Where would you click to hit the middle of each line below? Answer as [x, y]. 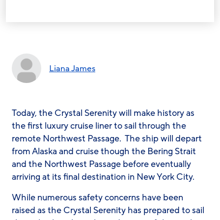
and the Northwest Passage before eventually [101, 164]
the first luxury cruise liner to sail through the [99, 126]
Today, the [33, 113]
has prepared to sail [165, 210]
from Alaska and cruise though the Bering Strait [104, 151]
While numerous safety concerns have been [97, 197]
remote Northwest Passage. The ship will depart [107, 138]
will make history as [156, 113]
